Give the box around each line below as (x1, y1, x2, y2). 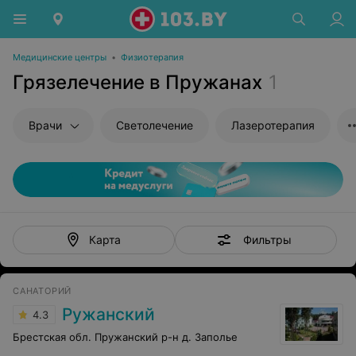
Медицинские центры (13, 52, 106, 63)
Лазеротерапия (231, 118, 315, 132)
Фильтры (242, 232, 292, 246)
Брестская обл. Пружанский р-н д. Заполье (13, 331, 238, 343)
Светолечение (116, 118, 193, 132)
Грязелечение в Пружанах (13, 71, 262, 94)
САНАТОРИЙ (13, 285, 72, 296)
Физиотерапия (121, 52, 184, 63)
